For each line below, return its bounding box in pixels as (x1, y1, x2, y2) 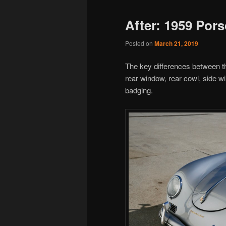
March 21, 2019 (154, 39, 198, 48)
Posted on (125, 39, 154, 47)
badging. (125, 85, 153, 96)
